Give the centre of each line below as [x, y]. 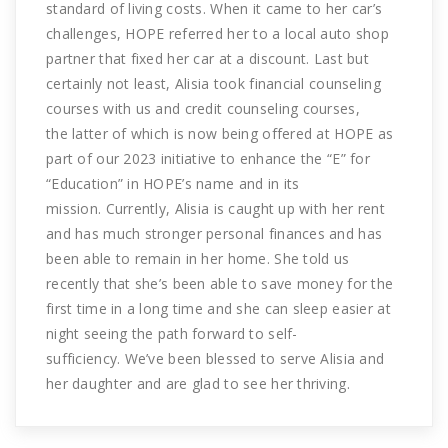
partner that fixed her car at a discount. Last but [207, 58]
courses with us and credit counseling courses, [203, 108]
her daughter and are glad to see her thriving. [198, 383]
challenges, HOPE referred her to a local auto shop [217, 33]
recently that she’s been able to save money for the [220, 283]
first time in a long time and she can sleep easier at [218, 308]
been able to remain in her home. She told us [198, 258]
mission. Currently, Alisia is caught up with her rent [215, 208]
